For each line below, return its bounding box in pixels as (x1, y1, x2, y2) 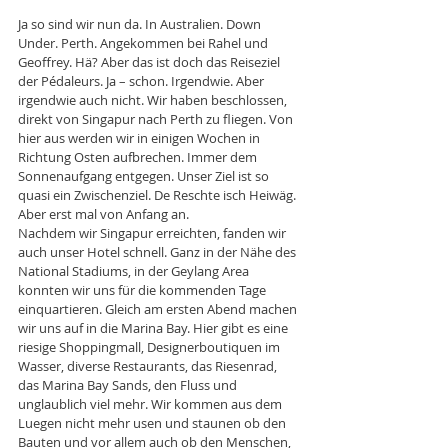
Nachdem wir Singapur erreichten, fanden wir (18, 223, 289, 242)
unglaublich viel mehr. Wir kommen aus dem (18, 394, 285, 413)
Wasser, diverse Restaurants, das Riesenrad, (18, 356, 280, 375)
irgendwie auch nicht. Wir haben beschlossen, (18, 90, 290, 109)
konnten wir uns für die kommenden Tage (18, 280, 269, 299)
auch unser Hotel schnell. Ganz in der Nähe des (18, 242, 299, 261)
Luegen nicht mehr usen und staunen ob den (18, 413, 289, 432)
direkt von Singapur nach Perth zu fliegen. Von (18, 109, 296, 128)
